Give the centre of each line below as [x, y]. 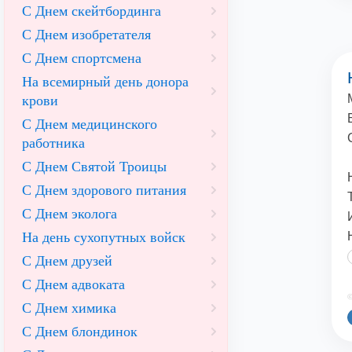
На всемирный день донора [105, 82]
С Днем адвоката [73, 284]
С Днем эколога [70, 214]
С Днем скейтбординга [92, 11]
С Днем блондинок [80, 332]
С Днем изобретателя [86, 35]
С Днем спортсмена [82, 58]
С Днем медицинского [90, 124]
